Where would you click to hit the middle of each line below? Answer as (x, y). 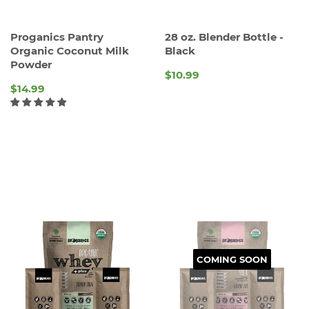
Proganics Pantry (57, 37)
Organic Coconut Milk (70, 51)
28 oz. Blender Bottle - (224, 37)
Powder (31, 65)
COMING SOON (232, 260)
